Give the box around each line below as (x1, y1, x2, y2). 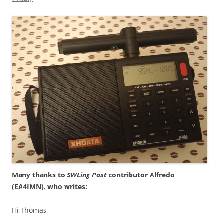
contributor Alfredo (107, 170, 175, 179)
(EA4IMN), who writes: (12, 181, 87, 191)
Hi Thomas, (12, 205, 48, 215)
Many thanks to (12, 170, 67, 179)
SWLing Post (67, 170, 107, 179)
